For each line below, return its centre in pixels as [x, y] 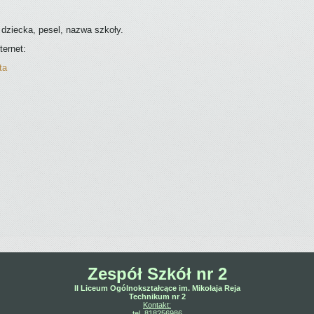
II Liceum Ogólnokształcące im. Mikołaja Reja [157, 288]
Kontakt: [157, 305]
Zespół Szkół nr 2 [157, 274]
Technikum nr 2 [157, 296]
